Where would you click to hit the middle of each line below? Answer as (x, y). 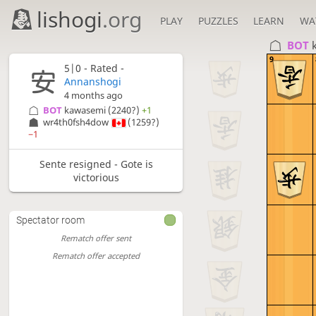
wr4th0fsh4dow (76, 123)
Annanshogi (92, 82)
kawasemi (85, 111)
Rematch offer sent (96, 238)
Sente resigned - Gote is (96, 164)
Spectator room (51, 220)
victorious (96, 177)
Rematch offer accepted (96, 255)
